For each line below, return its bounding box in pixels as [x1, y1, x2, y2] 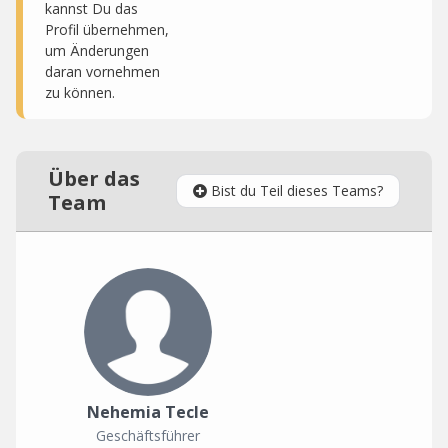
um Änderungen [45, 41, 149, 60]
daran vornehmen [45, 62, 160, 81]
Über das [48, 165, 140, 192]
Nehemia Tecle [87, 401, 209, 423]
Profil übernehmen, [45, 20, 169, 39]
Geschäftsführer [96, 426, 200, 445]
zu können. [45, 83, 115, 102]
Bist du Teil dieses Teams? [211, 181, 383, 200]
